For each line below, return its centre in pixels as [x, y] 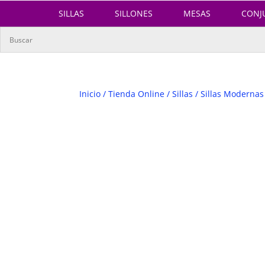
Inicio [90, 94]
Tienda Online [137, 94]
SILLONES [134, 14]
